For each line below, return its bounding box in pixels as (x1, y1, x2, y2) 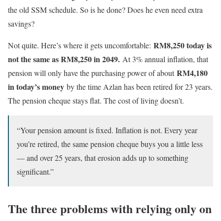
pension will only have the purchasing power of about (8, 67, 177, 78)
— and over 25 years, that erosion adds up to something (17, 152, 188, 163)
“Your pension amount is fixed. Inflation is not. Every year (17, 124, 197, 135)
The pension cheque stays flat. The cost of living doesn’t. (8, 95, 184, 106)
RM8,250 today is (153, 39, 212, 51)
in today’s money (8, 80, 64, 92)
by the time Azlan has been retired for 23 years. (64, 81, 213, 92)
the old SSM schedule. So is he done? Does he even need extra (8, 4, 203, 15)
